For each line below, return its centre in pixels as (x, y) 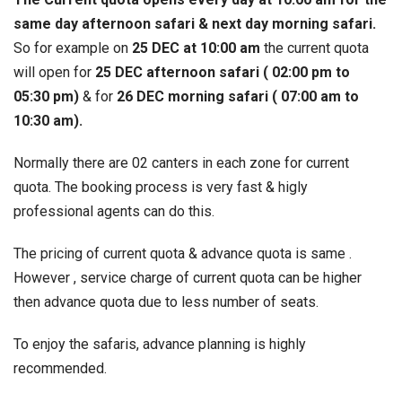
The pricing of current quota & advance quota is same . (183, 253)
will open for (54, 72)
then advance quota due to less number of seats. (166, 301)
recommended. (60, 368)
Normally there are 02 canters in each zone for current (181, 162)
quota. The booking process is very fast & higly (161, 187)
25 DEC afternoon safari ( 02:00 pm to (223, 72)
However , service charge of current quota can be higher (188, 277)
